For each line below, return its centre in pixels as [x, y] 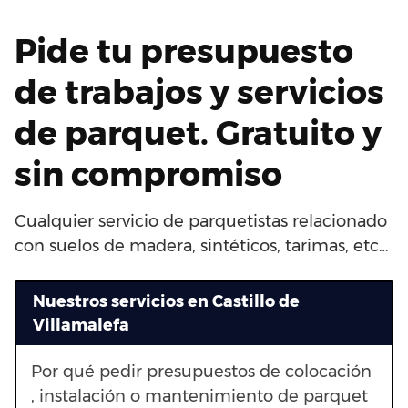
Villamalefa [81, 325]
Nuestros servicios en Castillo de [166, 301]
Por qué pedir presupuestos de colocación [201, 372]
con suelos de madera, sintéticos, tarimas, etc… [201, 245]
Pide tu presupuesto [184, 51]
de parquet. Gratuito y [198, 133]
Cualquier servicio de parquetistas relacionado [201, 221]
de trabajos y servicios [199, 92]
